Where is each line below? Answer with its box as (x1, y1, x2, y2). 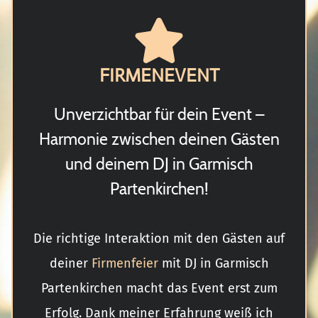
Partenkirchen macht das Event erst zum (40, 280, 278, 296)
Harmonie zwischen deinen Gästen (38, 128, 280, 149)
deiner (49, 255, 92, 271)
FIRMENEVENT (99, 63, 219, 87)
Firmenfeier (91, 255, 158, 271)
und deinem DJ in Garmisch (65, 153, 253, 174)
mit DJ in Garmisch (158, 255, 269, 271)
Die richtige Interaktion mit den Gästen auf (33, 230, 285, 246)
